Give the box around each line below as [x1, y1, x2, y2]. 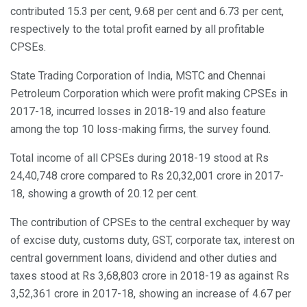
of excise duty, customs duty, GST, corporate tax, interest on [10, 234, 295, 247]
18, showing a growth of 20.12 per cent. [10, 187, 198, 201]
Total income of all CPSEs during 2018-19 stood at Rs [10, 151, 269, 165]
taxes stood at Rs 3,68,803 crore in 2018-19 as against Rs [10, 269, 289, 283]
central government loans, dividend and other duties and [10, 251, 277, 265]
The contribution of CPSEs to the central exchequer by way [10, 216, 291, 230]
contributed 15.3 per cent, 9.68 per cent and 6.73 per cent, [10, 5, 284, 19]
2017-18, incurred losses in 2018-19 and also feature [10, 105, 266, 119]
